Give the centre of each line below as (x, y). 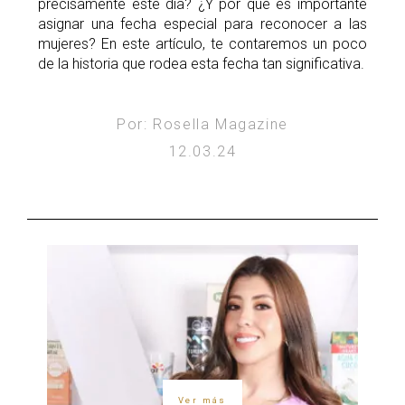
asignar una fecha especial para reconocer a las (202, 24)
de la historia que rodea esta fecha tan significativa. (201, 64)
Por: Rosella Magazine (202, 125)
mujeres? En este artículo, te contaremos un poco (202, 44)
